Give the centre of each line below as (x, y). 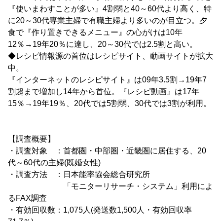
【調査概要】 (32, 139)
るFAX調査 (27, 198)
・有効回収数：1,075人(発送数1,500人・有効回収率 (100, 210)
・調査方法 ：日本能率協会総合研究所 (79, 174)
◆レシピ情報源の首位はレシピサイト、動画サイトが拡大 (110, 56)
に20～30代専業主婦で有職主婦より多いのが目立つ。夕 (108, 20)
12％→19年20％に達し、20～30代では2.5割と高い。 (103, 44)
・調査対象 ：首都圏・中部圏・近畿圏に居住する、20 (107, 151)
